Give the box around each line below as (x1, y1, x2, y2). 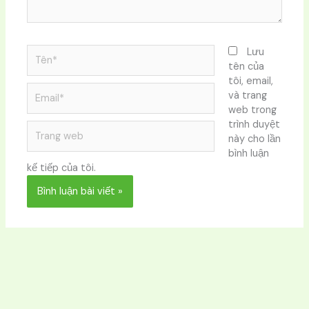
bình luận (228, 147, 269, 161)
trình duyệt (228, 118, 280, 132)
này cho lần (228, 132, 281, 146)
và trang (228, 89, 267, 103)
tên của (228, 60, 264, 74)
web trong (228, 103, 277, 117)
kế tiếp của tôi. (27, 161, 97, 175)
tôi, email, (228, 74, 273, 88)
